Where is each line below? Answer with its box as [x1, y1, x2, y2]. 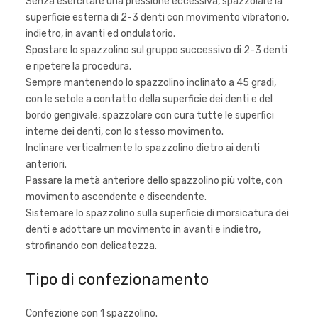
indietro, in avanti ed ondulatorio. [26, 27, 175, 40]
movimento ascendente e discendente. [26, 190, 207, 203]
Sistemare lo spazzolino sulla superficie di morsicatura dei [26, 207, 289, 219]
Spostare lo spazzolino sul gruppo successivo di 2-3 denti [26, 43, 287, 56]
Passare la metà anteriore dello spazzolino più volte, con [26, 174, 283, 187]
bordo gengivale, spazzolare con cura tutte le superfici [26, 109, 274, 121]
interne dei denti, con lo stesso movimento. [26, 125, 224, 138]
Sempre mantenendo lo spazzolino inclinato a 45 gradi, [26, 76, 276, 89]
